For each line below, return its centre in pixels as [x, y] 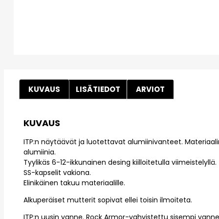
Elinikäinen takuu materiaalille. [74, 183]
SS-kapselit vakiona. [57, 173]
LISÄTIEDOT [98, 89]
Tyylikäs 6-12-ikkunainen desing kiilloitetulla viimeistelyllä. [120, 163]
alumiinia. [40, 152]
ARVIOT [150, 89]
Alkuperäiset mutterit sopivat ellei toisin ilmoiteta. [108, 200]
